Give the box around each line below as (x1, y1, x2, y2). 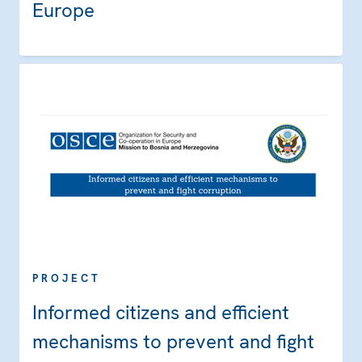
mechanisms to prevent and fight (32, 329, 314, 355)
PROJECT (32, 271, 101, 286)
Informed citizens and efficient (32, 300, 289, 326)
